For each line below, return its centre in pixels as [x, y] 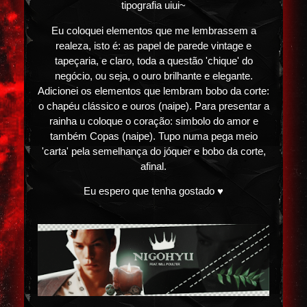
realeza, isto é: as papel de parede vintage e [153, 46]
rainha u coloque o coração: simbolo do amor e [153, 121]
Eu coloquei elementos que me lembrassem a [153, 30]
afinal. [153, 166]
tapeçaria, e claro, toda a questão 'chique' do [153, 61]
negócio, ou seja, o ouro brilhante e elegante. [153, 76]
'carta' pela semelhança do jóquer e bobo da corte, [153, 151]
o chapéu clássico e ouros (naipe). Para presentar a [153, 106]
